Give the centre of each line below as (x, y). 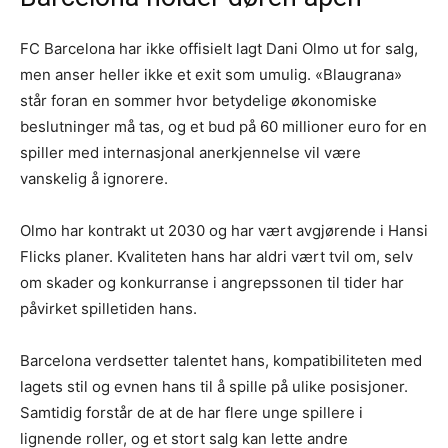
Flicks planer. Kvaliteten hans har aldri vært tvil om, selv (216, 257)
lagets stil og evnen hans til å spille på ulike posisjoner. (214, 387)
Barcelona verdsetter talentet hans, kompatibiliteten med (221, 361)
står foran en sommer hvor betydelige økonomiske (198, 101)
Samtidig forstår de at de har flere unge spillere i (191, 413)
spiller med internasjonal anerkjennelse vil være (190, 153)
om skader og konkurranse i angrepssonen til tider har (212, 283)
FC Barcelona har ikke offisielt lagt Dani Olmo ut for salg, (219, 49)
